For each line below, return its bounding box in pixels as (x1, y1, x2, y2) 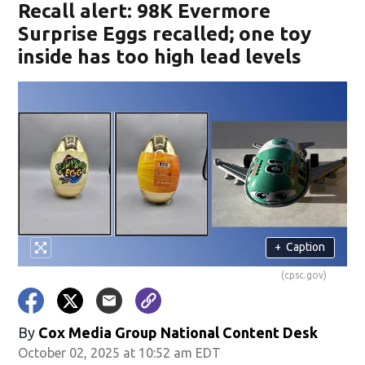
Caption (286, 240, 326, 254)
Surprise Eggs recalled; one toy (18, 23, 312, 45)
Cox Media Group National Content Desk (38, 323, 319, 341)
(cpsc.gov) (280, 269, 327, 280)
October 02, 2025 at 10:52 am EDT (18, 345, 222, 360)
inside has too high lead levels (18, 46, 302, 68)
